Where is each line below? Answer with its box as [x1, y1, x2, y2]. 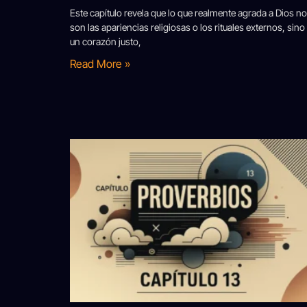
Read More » [70, 56, 130, 71]
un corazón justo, [70, 35, 141, 47]
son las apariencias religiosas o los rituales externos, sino [70, 21, 305, 33]
